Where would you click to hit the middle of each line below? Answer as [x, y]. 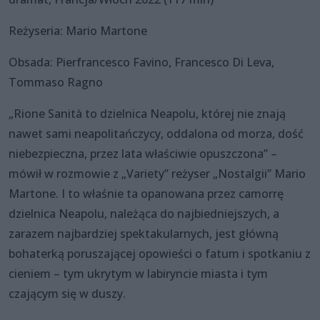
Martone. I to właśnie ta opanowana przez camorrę [146, 193]
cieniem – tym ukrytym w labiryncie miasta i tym [138, 273]
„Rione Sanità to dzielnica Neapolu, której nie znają [147, 113]
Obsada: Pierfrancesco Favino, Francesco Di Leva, [141, 62]
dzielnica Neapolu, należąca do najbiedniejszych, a [144, 213]
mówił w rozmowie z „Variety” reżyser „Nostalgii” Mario [157, 173]
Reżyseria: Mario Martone [78, 30]
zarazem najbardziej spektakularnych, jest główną [144, 233]
